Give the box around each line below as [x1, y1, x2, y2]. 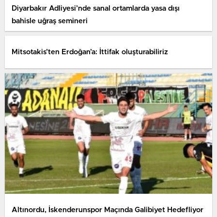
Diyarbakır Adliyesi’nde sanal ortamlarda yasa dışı [12, 4, 180, 12]
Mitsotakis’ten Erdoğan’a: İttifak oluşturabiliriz [12, 48, 168, 56]
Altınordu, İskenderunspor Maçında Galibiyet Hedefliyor [12, 206, 203, 214]
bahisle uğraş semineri [12, 17, 88, 25]
